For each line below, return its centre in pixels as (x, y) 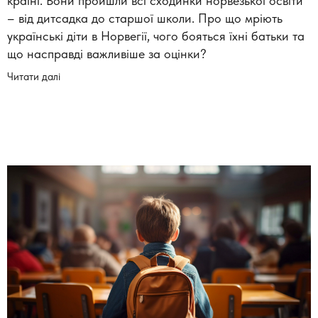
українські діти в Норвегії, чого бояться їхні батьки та (156, 36)
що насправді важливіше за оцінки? (107, 54)
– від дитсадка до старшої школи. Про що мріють (145, 18)
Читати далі (34, 77)
